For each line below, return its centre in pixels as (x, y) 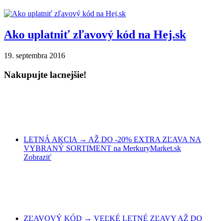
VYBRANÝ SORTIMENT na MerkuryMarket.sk (102, 148)
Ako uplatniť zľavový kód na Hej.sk (95, 35)
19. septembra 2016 (35, 56)
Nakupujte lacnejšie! (45, 74)
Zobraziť (37, 157)
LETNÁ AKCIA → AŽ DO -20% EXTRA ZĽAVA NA (112, 139)
